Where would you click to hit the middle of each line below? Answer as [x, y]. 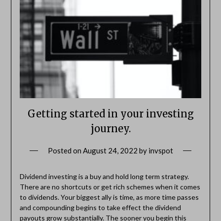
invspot [161, 150]
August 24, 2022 [110, 150]
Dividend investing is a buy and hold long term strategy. [104, 176]
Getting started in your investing [110, 113]
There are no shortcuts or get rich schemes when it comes [110, 186]
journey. [110, 128]
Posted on [65, 150]
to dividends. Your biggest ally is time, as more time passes [109, 197]
